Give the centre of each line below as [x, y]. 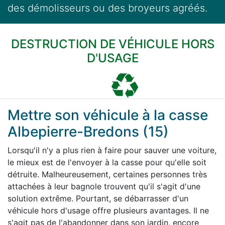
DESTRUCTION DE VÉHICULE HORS [113, 44]
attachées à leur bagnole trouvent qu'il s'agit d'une [104, 187]
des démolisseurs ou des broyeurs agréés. [107, 8]
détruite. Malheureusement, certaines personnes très [107, 175]
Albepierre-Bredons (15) [88, 132]
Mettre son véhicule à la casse [108, 115]
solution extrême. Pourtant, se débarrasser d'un [98, 199]
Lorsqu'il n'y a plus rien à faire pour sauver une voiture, [112, 150]
